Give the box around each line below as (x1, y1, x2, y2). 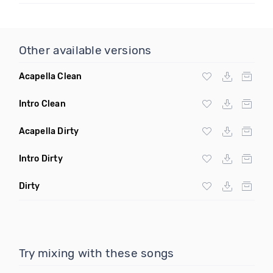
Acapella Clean (18, 71, 82, 82)
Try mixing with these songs (18, 246, 174, 260)
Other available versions (18, 43, 152, 57)
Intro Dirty (18, 154, 63, 164)
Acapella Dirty (18, 126, 79, 136)
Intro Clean (18, 99, 66, 109)
